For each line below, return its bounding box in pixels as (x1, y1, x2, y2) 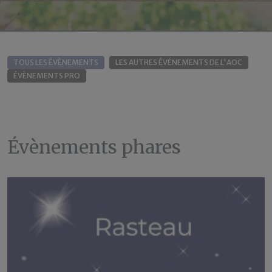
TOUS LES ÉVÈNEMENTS (13, 58, 98, 67)
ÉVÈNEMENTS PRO (13, 71, 80, 80)
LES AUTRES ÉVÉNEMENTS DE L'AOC (115, 58, 242, 67)
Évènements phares (7, 135, 181, 158)
